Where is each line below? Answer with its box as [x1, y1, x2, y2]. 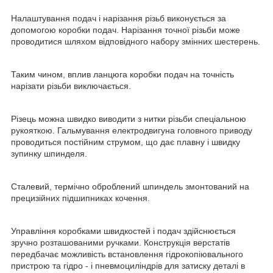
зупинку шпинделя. [11, 149, 87, 159]
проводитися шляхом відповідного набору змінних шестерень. [11, 37, 260, 47]
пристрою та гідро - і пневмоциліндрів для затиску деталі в [11, 261, 245, 271]
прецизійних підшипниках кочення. [11, 193, 150, 204]
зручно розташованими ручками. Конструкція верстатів [11, 238, 230, 248]
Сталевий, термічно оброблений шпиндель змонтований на [11, 182, 249, 192]
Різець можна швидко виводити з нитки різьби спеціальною [11, 114, 246, 124]
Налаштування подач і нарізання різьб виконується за [11, 13, 226, 24]
